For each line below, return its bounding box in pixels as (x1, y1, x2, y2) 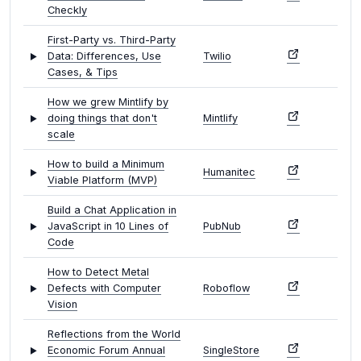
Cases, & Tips (48, 66, 118, 79)
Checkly (48, 4, 87, 17)
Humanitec (203, 166, 255, 179)
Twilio (203, 50, 231, 63)
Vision (48, 298, 77, 311)
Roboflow (203, 282, 250, 295)
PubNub (203, 220, 241, 233)
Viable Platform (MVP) (48, 174, 157, 187)
